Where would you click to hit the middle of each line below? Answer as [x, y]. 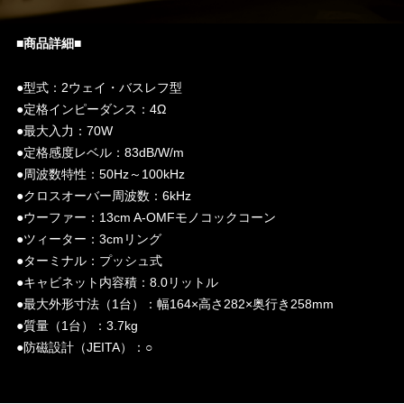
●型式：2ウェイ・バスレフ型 [99, 87]
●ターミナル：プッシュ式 [89, 260]
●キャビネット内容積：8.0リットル [117, 282]
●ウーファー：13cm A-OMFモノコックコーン [146, 217]
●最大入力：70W [64, 130]
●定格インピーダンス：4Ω [91, 109]
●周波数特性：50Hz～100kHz [100, 174]
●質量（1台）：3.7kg [77, 325]
